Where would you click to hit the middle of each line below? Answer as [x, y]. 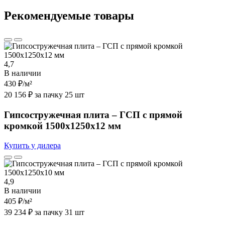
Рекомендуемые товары [69, 16]
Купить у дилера [32, 145]
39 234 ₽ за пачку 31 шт [44, 212]
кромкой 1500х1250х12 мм [63, 126]
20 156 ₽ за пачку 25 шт [44, 95]
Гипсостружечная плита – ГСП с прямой [93, 115]
